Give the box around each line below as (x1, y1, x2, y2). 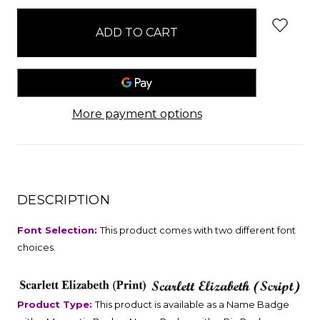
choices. (17, 241, 56, 254)
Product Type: (17, 299, 95, 311)
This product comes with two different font (100, 224, 296, 236)
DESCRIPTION (17, 192, 110, 209)
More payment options (71, 107, 202, 121)
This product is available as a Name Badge (95, 299, 289, 311)
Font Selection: (17, 224, 100, 236)
